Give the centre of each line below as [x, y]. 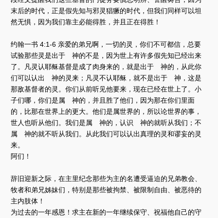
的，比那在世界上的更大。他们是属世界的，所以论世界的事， [106, 111]
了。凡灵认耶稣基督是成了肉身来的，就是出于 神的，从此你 [106, 66]
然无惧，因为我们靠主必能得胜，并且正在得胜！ [86, 22]
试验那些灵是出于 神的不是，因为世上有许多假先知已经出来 [106, 55]
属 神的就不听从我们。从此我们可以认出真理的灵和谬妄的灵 [106, 134]
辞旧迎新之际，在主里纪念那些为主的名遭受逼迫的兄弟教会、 [106, 178]
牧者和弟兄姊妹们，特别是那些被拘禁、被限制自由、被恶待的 [106, 190]
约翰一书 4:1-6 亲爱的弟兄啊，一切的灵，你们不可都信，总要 [106, 44]
